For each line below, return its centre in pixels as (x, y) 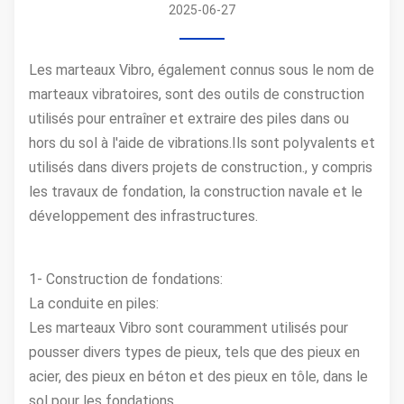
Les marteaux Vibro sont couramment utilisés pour (188, 328)
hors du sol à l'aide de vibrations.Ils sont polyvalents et (202, 143)
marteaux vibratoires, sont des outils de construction (197, 94)
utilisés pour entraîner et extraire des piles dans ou (189, 119)
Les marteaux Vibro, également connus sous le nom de (202, 70)
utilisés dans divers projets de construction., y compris (201, 167)
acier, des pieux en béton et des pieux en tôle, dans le (198, 376)
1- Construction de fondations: (126, 279)
